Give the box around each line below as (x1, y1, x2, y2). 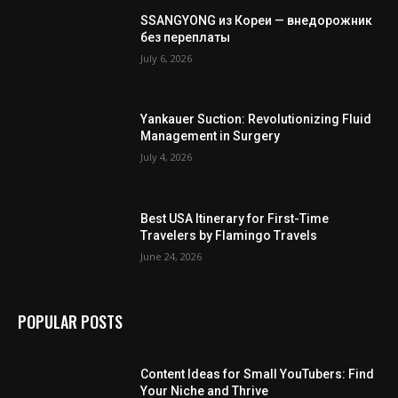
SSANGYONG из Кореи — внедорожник (140, 12, 373, 28)
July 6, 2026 (140, 51, 193, 65)
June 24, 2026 (140, 249, 203, 263)
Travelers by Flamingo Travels (140, 227, 318, 243)
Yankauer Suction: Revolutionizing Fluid (140, 112, 372, 127)
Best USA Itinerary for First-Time (140, 211, 330, 226)
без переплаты (140, 29, 231, 44)
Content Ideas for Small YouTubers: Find (140, 366, 375, 381)
